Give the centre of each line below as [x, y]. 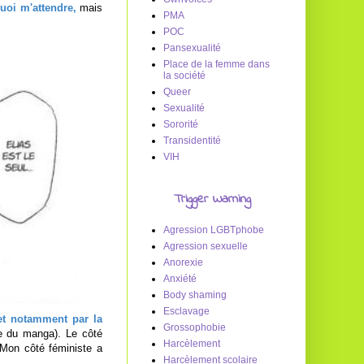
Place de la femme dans [217, 64]
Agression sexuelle [206, 246]
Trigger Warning [212, 199]
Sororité [181, 124]
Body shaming [195, 295]
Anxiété [180, 279]
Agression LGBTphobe [214, 230]
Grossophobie [195, 327]
